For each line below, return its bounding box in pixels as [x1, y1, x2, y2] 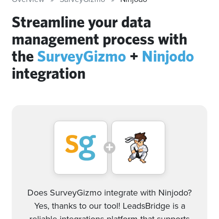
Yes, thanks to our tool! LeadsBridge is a [34, 199, 185, 212]
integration [12, 64, 86, 82]
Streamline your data [12, 12, 151, 31]
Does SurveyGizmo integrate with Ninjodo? [27, 186, 192, 199]
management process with [12, 29, 187, 48]
